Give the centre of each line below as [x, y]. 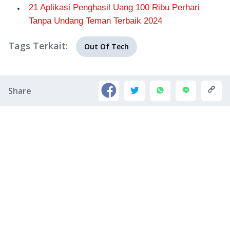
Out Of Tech [107, 46]
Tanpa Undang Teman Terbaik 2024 [95, 21]
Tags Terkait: [38, 46]
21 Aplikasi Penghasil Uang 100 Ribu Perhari [114, 7]
